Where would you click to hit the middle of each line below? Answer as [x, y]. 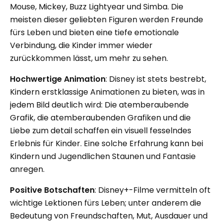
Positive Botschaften [52, 190]
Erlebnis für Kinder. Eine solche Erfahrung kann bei [107, 143]
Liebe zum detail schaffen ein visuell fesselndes [101, 131]
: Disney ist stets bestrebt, [156, 79]
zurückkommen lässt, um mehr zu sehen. [89, 58]
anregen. [27, 169]
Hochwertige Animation [58, 79]
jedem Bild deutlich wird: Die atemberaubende [99, 105]
